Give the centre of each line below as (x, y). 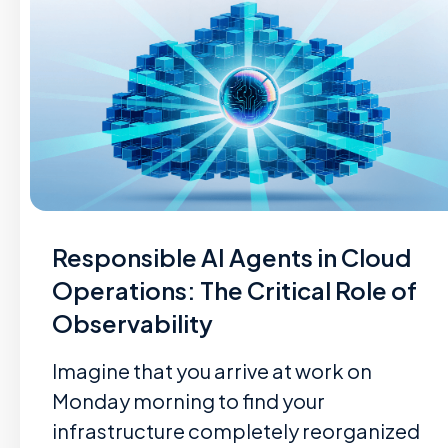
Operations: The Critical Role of (234, 290)
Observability (132, 323)
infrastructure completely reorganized (236, 430)
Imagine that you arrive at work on (212, 370)
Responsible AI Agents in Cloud (231, 257)
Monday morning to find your (188, 400)
